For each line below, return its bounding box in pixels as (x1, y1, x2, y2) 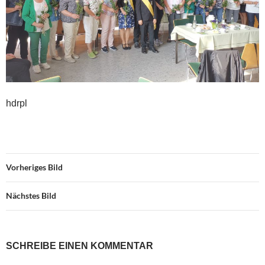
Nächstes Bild (6, 190, 56, 201)
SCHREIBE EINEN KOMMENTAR (6, 241, 153, 251)
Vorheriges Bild (6, 162, 63, 173)
